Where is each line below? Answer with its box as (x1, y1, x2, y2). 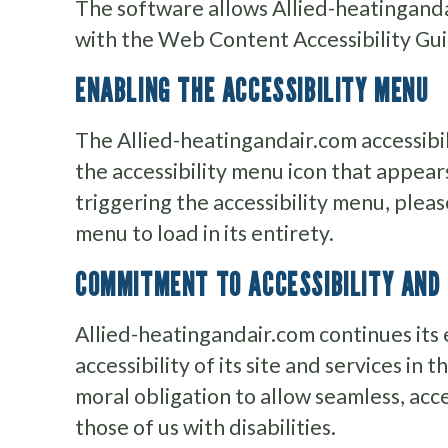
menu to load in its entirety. (75, 220, 334, 247)
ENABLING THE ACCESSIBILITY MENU (75, 71, 429, 110)
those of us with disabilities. (75, 414, 336, 441)
